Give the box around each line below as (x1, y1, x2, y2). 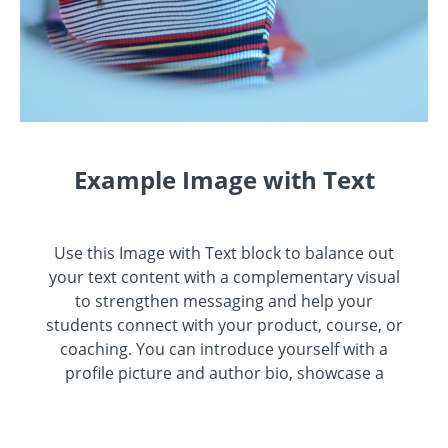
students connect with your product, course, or (45, 314, 403, 337)
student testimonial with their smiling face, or (53, 386, 395, 409)
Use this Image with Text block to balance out (54, 242, 394, 265)
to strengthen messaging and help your (75, 290, 373, 313)
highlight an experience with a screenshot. (65, 410, 383, 433)
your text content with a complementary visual (48, 266, 400, 289)
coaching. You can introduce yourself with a (60, 338, 388, 361)
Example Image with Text (73, 163, 375, 197)
